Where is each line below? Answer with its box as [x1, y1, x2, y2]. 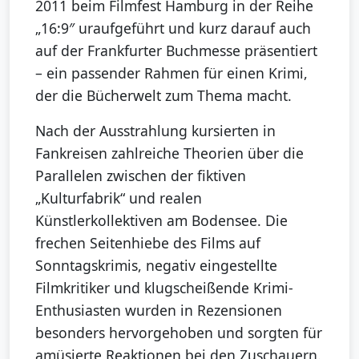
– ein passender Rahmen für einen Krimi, [35, 63, 308, 83]
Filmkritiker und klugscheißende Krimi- [35, 277, 293, 297]
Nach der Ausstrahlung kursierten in [35, 120, 276, 140]
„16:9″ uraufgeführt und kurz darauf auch [35, 18, 311, 38]
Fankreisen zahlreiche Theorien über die [35, 143, 304, 163]
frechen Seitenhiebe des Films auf [35, 232, 260, 252]
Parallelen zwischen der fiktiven [35, 165, 246, 185]
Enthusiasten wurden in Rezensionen [35, 300, 282, 320]
